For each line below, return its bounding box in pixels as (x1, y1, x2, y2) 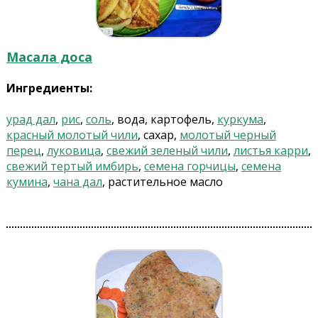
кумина (6, 174, 48, 190)
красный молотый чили (6, 127, 138, 143)
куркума (216, 111, 263, 128)
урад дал (6, 111, 55, 128)
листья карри (233, 143, 308, 159)
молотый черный (179, 127, 276, 143)
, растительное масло (102, 174, 223, 190)
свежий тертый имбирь (6, 158, 138, 175)
